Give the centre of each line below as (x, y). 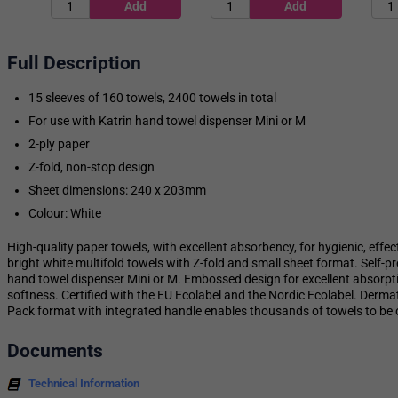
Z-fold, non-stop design (92, 167)
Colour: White (65, 214)
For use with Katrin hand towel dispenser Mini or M (167, 121)
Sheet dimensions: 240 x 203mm (117, 191)
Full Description (74, 63)
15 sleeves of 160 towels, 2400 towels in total (152, 98)
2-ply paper (59, 144)
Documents (55, 350)
